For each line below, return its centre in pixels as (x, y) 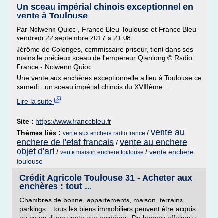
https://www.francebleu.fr (73, 121)
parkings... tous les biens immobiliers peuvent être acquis (108, 209)
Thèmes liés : (40, 133)
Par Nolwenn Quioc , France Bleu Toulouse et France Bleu (106, 29)
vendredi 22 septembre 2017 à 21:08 (74, 38)
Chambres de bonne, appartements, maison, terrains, (102, 200)
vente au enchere (154, 142)
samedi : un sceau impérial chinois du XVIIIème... (92, 87)
